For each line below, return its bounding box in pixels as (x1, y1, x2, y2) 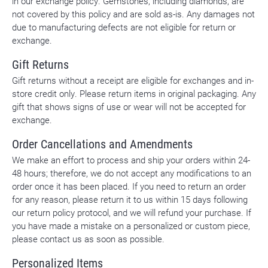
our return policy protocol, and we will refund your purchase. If (12, 207, 251, 219)
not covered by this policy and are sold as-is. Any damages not (12, 8, 255, 20)
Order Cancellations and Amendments (12, 136, 193, 152)
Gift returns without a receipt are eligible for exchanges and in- (12, 75, 254, 87)
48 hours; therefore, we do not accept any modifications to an (12, 167, 251, 179)
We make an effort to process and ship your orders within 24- (12, 154, 250, 166)
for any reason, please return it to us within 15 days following (12, 194, 248, 206)
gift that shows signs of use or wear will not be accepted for (12, 101, 246, 113)
